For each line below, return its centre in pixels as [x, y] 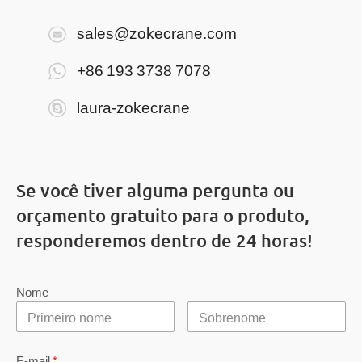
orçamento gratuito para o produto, [162, 216]
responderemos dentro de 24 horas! [164, 241]
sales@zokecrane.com [156, 33]
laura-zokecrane [133, 106]
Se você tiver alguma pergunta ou [155, 191]
